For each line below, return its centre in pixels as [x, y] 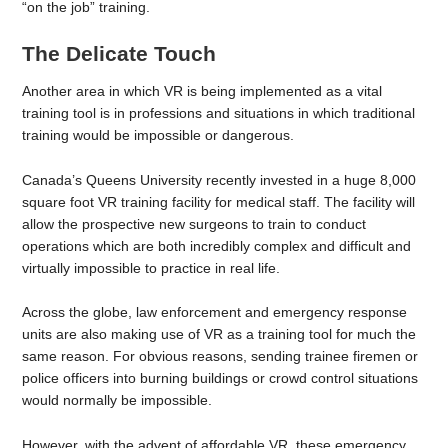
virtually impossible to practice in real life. [151, 267]
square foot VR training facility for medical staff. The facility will [219, 201]
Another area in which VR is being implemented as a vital [202, 90]
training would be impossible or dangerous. [160, 134]
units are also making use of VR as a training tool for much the [219, 334]
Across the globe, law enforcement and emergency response [215, 312]
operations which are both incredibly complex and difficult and [217, 245]
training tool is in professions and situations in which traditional [219, 112]
